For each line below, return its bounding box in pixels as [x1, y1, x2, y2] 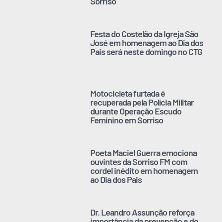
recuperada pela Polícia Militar [90, 96, 194, 108]
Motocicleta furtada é [90, 87, 166, 99]
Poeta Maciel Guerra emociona [90, 147, 197, 158]
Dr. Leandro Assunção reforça [90, 206, 195, 218]
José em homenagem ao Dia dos [90, 37, 204, 48]
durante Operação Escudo [90, 105, 182, 116]
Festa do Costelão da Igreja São [90, 28, 199, 39]
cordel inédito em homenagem [90, 165, 198, 176]
